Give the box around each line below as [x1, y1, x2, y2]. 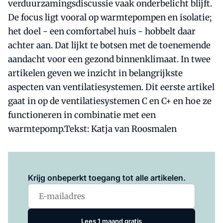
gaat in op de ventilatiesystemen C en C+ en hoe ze [8, 96, 212, 107]
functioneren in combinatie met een [8, 110, 156, 120]
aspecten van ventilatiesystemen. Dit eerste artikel [8, 82, 215, 93]
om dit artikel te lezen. [86, 160, 156, 168]
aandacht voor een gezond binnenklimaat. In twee [8, 54, 211, 65]
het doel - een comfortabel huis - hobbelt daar [8, 26, 196, 37]
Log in [67, 160, 86, 168]
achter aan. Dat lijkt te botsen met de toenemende [8, 40, 211, 51]
